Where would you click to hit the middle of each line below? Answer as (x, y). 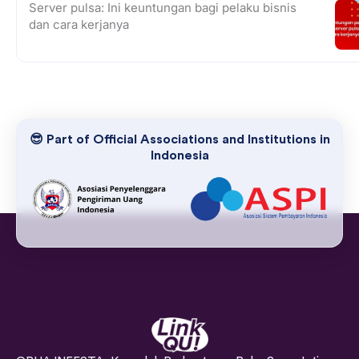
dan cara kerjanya (79, 25)
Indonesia (179, 156)
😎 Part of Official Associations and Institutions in (179, 140)
